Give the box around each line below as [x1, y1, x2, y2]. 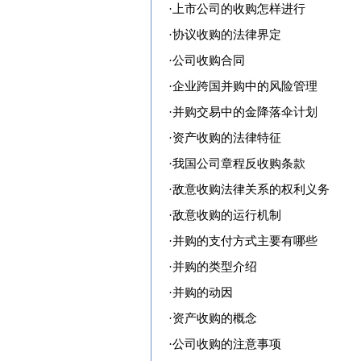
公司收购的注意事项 [172, 338, 281, 351]
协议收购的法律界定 [172, 28, 281, 41]
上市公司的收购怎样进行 [172, 2, 305, 15]
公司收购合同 [172, 54, 245, 67]
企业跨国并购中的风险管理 [172, 80, 317, 93]
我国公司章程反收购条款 [172, 157, 305, 170]
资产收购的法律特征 [172, 131, 281, 144]
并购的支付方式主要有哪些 [172, 234, 317, 247]
